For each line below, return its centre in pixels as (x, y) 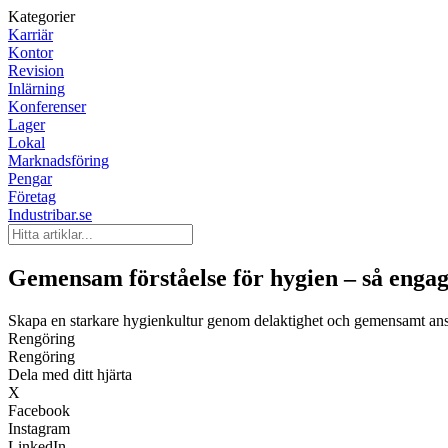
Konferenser (47, 106)
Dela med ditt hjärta (70, 374)
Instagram (39, 428)
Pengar (30, 178)
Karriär (30, 34)
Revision (36, 70)
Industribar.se (50, 214)
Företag (32, 196)
